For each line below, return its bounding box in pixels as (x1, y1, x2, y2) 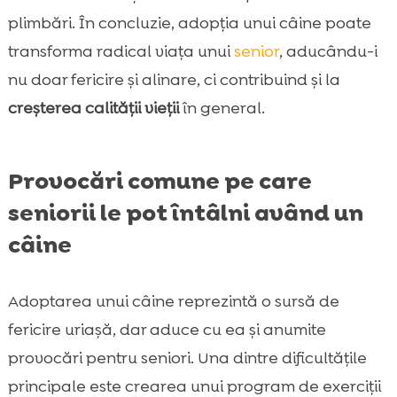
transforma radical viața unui (7, 41, 234, 63)
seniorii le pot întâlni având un (7, 198, 363, 229)
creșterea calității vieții (7, 97, 179, 120)
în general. (178, 97, 265, 120)
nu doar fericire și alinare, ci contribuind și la (7, 69, 340, 91)
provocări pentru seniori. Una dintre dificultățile (7, 347, 367, 370)
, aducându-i (278, 41, 378, 63)
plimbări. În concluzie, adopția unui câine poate (7, 12, 371, 35)
